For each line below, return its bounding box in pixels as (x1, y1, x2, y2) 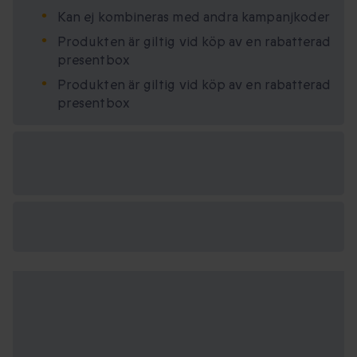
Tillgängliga (25, 145, 91, 163)
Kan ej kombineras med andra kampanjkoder (57, 8, 331, 27)
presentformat (25, 164, 115, 182)
